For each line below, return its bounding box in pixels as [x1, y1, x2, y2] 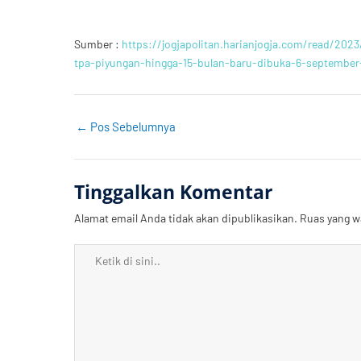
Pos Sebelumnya [88, 118, 176, 134]
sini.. [73, 316, 100, 332]
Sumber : [74, 36, 122, 51]
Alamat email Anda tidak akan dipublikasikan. [74, 211, 297, 226]
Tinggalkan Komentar [74, 180, 272, 205]
